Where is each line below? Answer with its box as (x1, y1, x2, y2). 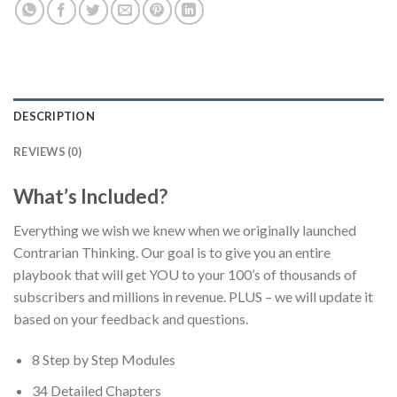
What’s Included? (13, 183, 167, 208)
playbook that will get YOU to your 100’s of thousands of (13, 266, 357, 284)
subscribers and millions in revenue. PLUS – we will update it (13, 288, 373, 306)
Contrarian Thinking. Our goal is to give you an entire (13, 244, 331, 261)
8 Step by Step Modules (31, 350, 175, 368)
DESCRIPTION (13, 108, 95, 123)
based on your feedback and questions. (13, 310, 248, 328)
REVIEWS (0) (13, 144, 82, 159)
